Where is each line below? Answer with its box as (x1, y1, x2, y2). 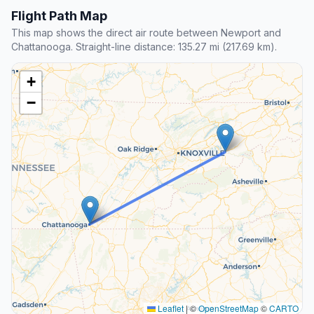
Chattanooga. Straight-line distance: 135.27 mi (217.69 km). (11, 41, 277, 53)
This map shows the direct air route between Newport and (11, 27, 281, 39)
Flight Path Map (11, 8, 107, 24)
